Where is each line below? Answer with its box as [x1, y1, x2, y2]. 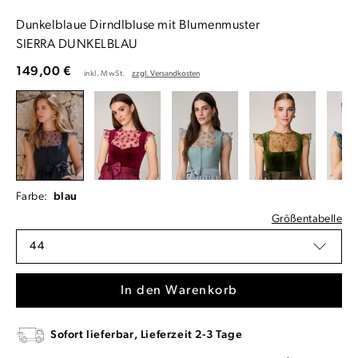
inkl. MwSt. [84, 69, 127, 78]
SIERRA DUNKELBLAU [16, 38, 138, 51]
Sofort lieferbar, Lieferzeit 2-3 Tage [50, 329, 243, 342]
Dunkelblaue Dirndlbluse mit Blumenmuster [16, 18, 260, 32]
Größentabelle [271, 213, 342, 226]
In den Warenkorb [120, 284, 238, 298]
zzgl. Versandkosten [131, 69, 200, 78]
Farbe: [16, 191, 50, 204]
